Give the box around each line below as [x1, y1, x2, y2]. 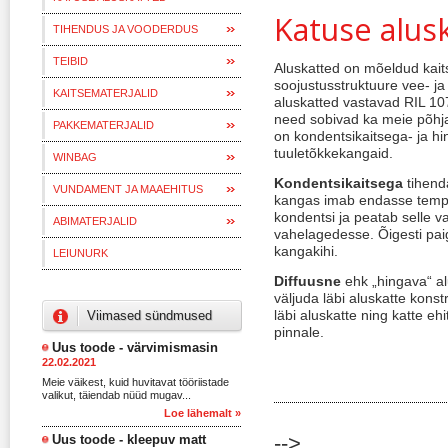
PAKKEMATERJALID [53, 119, 154, 131]
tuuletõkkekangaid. [274, 145, 393, 161]
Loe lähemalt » [164, 407, 241, 419]
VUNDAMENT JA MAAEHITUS [53, 183, 203, 195]
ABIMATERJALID [53, 215, 137, 227]
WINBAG [53, 151, 97, 163]
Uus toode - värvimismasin [52, 340, 218, 355]
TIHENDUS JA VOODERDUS [53, 23, 198, 35]
